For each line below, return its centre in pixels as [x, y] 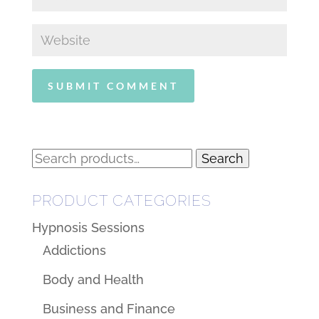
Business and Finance [109, 309]
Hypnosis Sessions [88, 228]
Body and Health [93, 279]
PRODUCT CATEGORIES [121, 200]
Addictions [74, 250]
